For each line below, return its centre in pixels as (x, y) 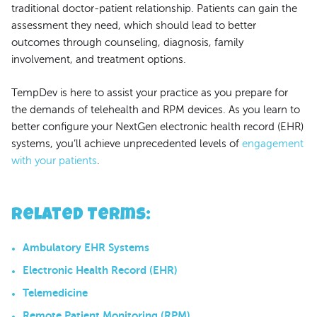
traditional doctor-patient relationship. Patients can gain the (154, 9)
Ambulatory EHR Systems (86, 247)
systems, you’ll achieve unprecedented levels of (127, 143)
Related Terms (79, 215)
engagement (273, 143)
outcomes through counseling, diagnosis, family (127, 43)
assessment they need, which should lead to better (134, 26)
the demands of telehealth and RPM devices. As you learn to (156, 109)
